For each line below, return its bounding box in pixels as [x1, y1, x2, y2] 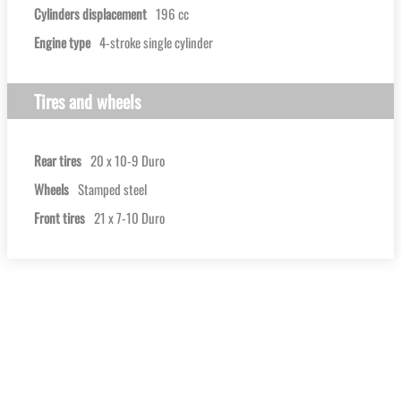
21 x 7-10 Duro [94, 207, 165, 227]
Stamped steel [78, 178, 147, 199]
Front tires [34, 207, 85, 227]
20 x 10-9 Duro [90, 149, 165, 170]
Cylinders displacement [34, 3, 147, 23]
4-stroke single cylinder [99, 31, 213, 52]
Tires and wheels [34, 87, 141, 115]
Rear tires [34, 149, 81, 170]
